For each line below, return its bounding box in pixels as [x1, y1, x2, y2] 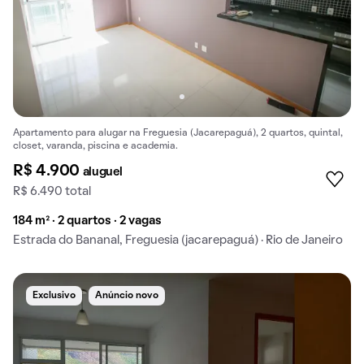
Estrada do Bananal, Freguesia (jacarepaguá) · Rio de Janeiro [13, 234, 343, 246]
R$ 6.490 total [13, 185, 91, 197]
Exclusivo [32, 291, 76, 300]
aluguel [82, 166, 123, 178]
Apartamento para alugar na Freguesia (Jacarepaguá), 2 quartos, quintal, [13, 128, 343, 137]
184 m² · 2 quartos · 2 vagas [13, 214, 162, 227]
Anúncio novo [95, 291, 158, 300]
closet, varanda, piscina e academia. [13, 141, 178, 150]
